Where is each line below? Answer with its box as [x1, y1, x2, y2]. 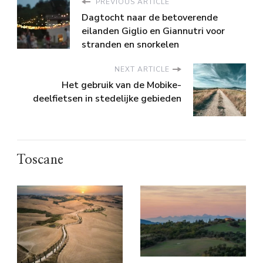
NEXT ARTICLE [114, 65, 170, 75]
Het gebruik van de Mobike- [62, 79, 181, 92]
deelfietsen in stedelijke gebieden [33, 92, 181, 106]
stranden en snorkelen [82, 38, 179, 52]
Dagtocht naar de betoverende [82, 11, 218, 25]
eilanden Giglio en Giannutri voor [82, 25, 225, 38]
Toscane [17, 153, 63, 167]
